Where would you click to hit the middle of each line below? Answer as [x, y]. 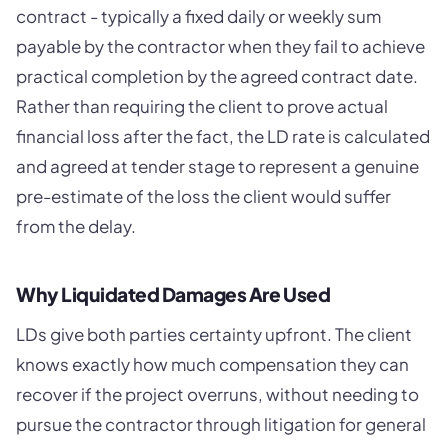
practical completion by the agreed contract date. [217, 75]
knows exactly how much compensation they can [212, 364]
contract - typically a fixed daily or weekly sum [198, 15]
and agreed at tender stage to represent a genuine [217, 165]
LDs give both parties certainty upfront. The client [214, 334]
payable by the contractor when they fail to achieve [220, 45]
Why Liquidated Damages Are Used [173, 293]
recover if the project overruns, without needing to [217, 394]
